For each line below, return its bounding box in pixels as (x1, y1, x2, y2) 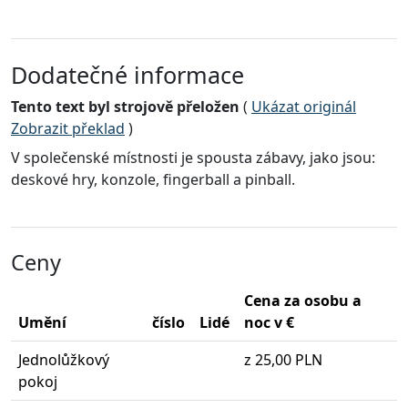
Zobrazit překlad (11, 118, 125, 139)
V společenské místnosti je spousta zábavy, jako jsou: (11, 148, 375, 168)
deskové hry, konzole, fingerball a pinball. (11, 169, 295, 190)
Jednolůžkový (18, 350, 109, 371)
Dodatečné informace (11, 59, 244, 91)
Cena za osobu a (244, 291, 362, 311)
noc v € (244, 312, 294, 333)
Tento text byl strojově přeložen (11, 97, 240, 117)
